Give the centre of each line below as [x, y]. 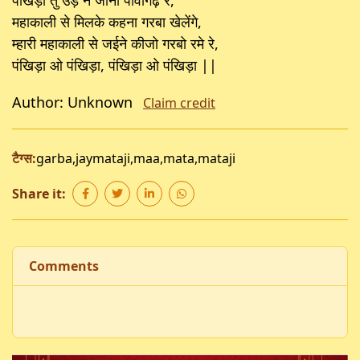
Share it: [39, 193]
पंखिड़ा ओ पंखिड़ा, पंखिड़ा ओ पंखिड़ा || [115, 65]
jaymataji [103, 158]
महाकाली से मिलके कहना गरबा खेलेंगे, [107, 21]
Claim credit [179, 102]
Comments [64, 266]
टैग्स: [24, 158]
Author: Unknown [74, 102]
